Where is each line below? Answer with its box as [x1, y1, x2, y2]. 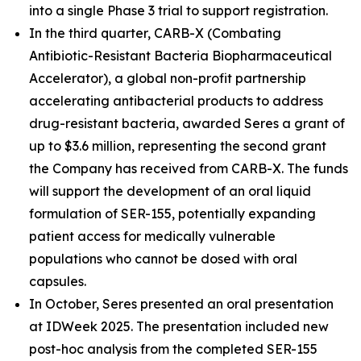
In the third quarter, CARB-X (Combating [29, 25, 281, 41]
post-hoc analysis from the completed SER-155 [29, 341, 317, 357]
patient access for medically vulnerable [29, 228, 276, 244]
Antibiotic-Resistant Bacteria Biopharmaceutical [29, 48, 332, 64]
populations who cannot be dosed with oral [29, 251, 297, 267]
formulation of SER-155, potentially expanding [29, 205, 316, 222]
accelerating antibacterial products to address [29, 93, 323, 109]
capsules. [29, 273, 86, 289]
